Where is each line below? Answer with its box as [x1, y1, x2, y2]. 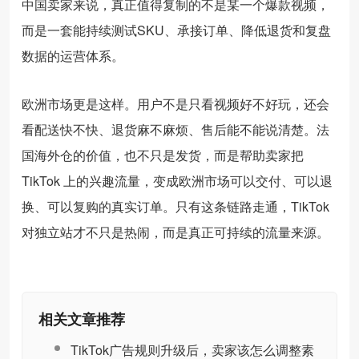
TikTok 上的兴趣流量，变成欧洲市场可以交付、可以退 [22, 171, 333, 190]
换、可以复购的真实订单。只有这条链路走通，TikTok [22, 196, 329, 216]
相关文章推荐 [38, 308, 125, 329]
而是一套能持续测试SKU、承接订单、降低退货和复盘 [22, 20, 331, 39]
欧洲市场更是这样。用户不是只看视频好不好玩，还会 [22, 94, 329, 113]
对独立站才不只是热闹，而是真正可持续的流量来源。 [22, 222, 329, 241]
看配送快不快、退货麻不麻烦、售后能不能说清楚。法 [22, 119, 329, 139]
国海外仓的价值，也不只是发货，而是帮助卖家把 [22, 145, 304, 164]
